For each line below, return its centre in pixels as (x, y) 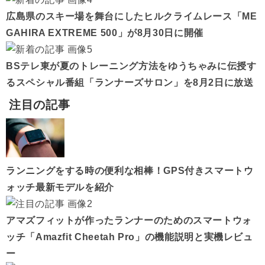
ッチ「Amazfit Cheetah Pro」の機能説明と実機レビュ (130, 237)
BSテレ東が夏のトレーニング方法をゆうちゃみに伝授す (131, 66)
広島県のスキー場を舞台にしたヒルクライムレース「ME (132, 16)
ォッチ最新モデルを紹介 (60, 187)
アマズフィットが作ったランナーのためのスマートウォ (129, 220)
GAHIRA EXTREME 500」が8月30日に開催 (105, 33)
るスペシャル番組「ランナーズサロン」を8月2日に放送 (130, 83)
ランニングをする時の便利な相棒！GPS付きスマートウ (130, 171)
